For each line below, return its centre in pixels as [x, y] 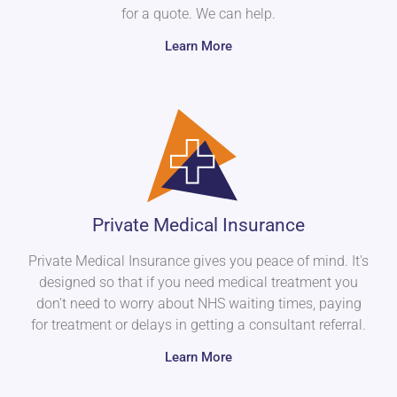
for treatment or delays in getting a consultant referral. [198, 325]
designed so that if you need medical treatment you [198, 283]
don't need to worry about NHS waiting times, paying [198, 304]
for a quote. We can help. [198, 14]
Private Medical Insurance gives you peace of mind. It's [198, 261]
